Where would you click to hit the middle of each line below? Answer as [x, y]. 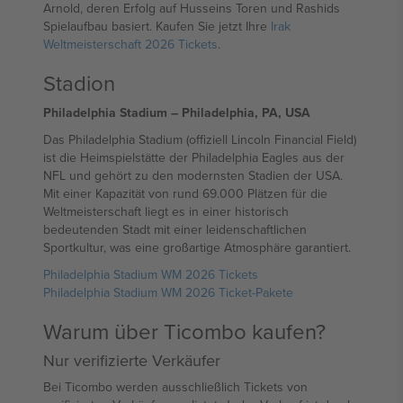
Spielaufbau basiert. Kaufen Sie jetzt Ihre [157, 26]
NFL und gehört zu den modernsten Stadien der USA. [193, 175]
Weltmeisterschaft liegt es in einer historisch [166, 211]
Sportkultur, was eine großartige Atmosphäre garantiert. [197, 247]
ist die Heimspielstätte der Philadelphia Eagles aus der [194, 157]
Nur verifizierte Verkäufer [132, 360]
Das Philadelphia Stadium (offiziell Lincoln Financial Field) [200, 139]
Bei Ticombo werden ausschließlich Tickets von [175, 387]
